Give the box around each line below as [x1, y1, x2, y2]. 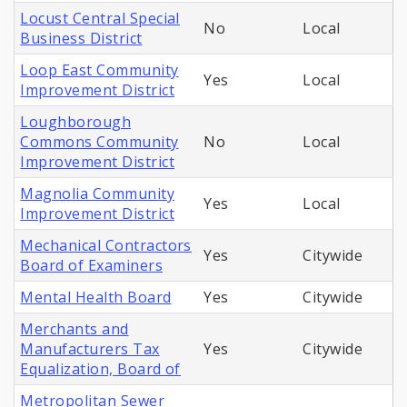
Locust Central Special [20, 8, 180, 29]
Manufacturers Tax [20, 339, 160, 360]
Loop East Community [20, 60, 179, 81]
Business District [20, 28, 143, 49]
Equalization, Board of [20, 359, 181, 380]
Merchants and [20, 319, 129, 340]
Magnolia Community [20, 184, 175, 204]
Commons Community [20, 132, 179, 153]
